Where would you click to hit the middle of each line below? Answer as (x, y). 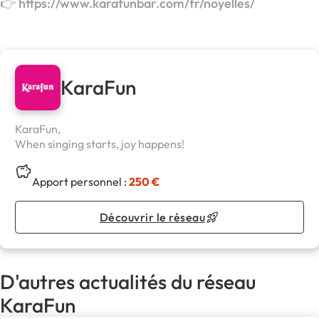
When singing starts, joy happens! (100, 144)
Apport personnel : (81, 182)
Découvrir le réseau (152, 217)
